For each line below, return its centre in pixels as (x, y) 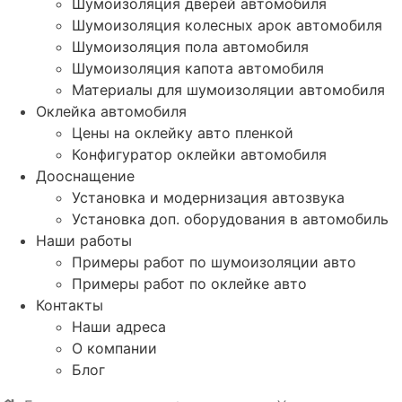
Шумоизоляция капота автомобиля (198, 68)
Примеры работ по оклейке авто (189, 283)
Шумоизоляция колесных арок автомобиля (227, 25)
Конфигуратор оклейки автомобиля (199, 154)
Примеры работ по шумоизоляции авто (214, 262)
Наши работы (84, 240)
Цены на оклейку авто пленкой (183, 132)
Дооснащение (85, 175)
